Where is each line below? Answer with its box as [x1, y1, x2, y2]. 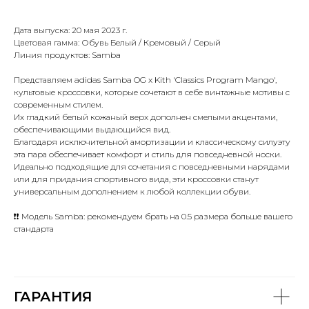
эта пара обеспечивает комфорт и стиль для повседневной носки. [14, 149, 281, 160]
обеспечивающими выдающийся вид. [14, 124, 170, 135]
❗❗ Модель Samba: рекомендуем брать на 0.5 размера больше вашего [14, 211, 292, 222]
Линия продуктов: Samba [14, 50, 121, 61]
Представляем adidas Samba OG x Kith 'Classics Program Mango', [14, 74, 277, 86]
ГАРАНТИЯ [14, 288, 92, 306]
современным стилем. [14, 99, 103, 110]
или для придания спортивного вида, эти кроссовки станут [14, 174, 259, 185]
